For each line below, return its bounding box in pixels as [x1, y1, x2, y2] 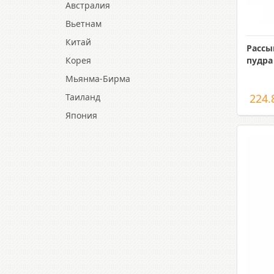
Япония [65, 109, 97, 121]
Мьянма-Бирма [65, 73, 130, 84]
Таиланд [65, 91, 100, 103]
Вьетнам [65, 18, 102, 29]
